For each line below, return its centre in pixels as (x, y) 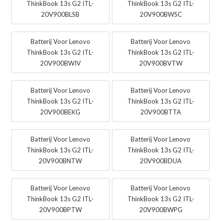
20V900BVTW (161, 63)
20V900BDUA (161, 161)
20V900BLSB (60, 15)
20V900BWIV (60, 63)
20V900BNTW (60, 161)
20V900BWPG (161, 210)
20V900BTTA (161, 112)
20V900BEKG (60, 112)
